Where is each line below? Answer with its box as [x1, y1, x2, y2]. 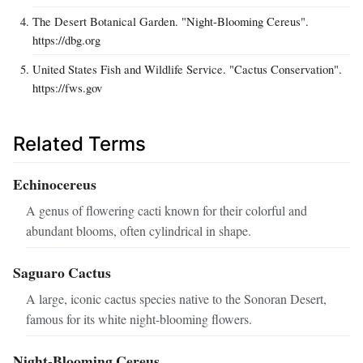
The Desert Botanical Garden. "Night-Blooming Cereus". [32, 13, 309, 30]
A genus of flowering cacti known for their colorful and [26, 202, 307, 220]
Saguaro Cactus [13, 262, 111, 284]
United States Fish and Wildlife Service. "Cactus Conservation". [32, 61, 342, 78]
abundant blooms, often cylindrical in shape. [26, 222, 251, 240]
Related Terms [13, 132, 146, 156]
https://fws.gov [32, 79, 102, 96]
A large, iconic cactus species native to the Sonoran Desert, [26, 289, 327, 307]
